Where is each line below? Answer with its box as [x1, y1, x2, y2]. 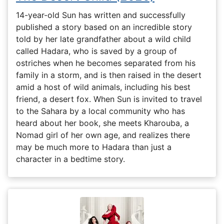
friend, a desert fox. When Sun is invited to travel [16, 93, 202, 104]
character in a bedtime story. [16, 153, 125, 164]
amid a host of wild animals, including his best [16, 81, 190, 92]
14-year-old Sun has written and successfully [16, 9, 185, 20]
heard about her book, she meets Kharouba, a [16, 117, 189, 128]
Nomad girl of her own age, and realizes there [16, 129, 190, 140]
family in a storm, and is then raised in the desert [16, 69, 201, 80]
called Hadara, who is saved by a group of [16, 45, 177, 56]
